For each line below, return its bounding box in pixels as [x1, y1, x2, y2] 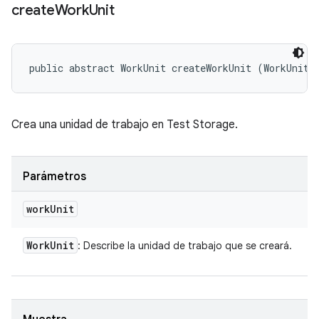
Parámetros [23, 169, 86, 184]
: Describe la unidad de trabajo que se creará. [78, 239, 292, 252]
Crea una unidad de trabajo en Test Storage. [11, 117, 238, 132]
